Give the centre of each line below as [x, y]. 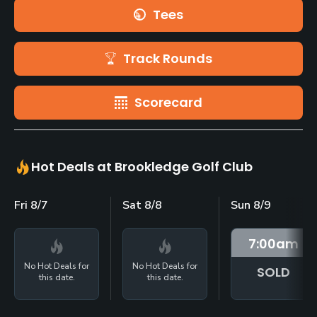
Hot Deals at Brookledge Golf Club [142, 166]
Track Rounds [167, 58]
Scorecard [168, 102]
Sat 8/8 [142, 205]
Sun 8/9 [251, 205]
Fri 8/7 [31, 205]
